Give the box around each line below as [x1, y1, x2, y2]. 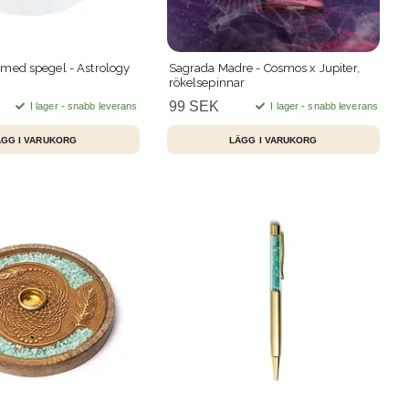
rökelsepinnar [168, 76, 246, 90]
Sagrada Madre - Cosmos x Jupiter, [168, 61, 360, 76]
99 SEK [168, 99, 219, 115]
